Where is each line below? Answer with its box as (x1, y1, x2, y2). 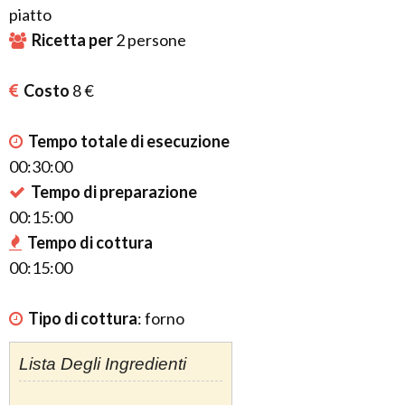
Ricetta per (32, 30, 116, 50)
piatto (9, 5, 52, 24)
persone (125, 30, 186, 50)
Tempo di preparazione (31, 182, 197, 202)
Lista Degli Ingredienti (19, 354, 186, 373)
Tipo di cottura (28, 308, 137, 328)
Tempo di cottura (27, 232, 153, 252)
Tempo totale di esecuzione (28, 131, 230, 151)
